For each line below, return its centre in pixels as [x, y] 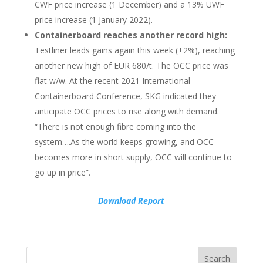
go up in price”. [62, 172]
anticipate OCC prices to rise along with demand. [127, 111]
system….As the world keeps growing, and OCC [124, 142]
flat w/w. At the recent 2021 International [112, 81]
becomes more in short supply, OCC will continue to [133, 157]
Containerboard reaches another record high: [131, 35]
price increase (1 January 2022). [93, 20]
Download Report [131, 200]
